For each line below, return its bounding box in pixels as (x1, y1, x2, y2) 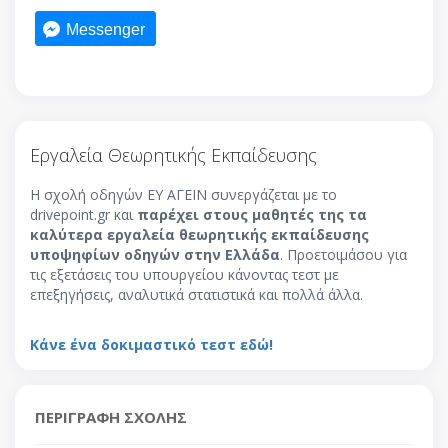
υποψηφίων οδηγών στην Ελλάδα (30, 244, 280, 264)
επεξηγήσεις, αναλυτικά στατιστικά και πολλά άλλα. (30, 284, 363, 304)
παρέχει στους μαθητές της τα (137, 204, 367, 224)
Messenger (66, 20, 145, 38)
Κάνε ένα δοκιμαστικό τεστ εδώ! (30, 334, 273, 354)
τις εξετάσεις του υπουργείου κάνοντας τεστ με (30, 264, 339, 284)
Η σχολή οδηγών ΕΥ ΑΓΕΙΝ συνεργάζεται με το (30, 184, 337, 204)
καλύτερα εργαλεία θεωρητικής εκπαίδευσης (30, 224, 369, 244)
